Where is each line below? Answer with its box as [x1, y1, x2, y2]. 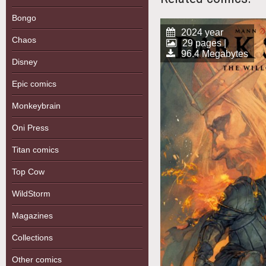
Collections [12, 233, 53, 242]
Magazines [12, 211, 53, 220]
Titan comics [12, 145, 59, 154]
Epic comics [12, 79, 56, 88]
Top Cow [12, 167, 45, 176]
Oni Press [12, 123, 49, 132]
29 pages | [182, 38, 226, 49]
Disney [12, 57, 37, 66]
